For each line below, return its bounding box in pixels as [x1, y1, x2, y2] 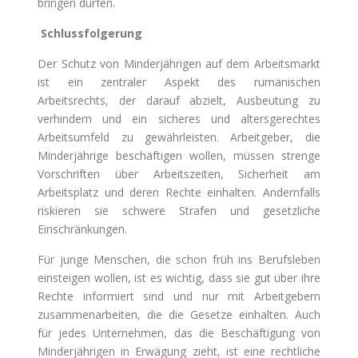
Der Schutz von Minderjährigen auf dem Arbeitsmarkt [38, 56, 320, 72]
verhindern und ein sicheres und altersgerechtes [38, 111, 320, 127]
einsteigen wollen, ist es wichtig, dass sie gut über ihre [38, 270, 320, 286]
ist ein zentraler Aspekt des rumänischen [38, 74, 320, 90]
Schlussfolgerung [41, 26, 143, 42]
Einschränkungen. [38, 221, 128, 237]
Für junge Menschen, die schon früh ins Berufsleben [38, 252, 320, 268]
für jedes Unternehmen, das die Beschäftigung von [38, 325, 320, 341]
